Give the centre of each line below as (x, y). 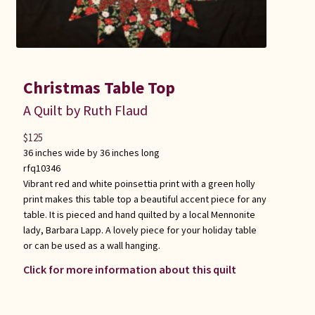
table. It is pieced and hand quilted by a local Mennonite (139, 215)
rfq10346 (41, 168)
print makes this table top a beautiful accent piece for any (144, 199)
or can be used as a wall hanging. (91, 246)
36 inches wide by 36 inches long (91, 153)
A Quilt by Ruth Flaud (85, 110)
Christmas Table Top (99, 88)
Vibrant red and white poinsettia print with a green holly (139, 184)
